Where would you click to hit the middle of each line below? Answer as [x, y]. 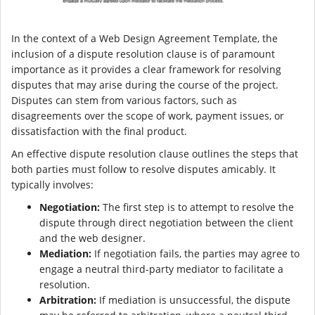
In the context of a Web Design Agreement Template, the [144, 39]
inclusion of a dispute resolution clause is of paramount [143, 54]
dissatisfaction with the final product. [99, 131]
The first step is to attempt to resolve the [197, 207]
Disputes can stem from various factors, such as [124, 101]
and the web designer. [92, 238]
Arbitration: [68, 300]
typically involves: [52, 185]
